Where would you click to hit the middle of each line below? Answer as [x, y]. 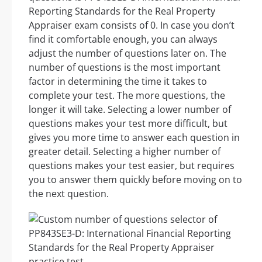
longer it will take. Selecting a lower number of [130, 110]
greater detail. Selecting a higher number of [125, 152]
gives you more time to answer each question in [134, 138]
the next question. [69, 194]
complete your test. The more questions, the [127, 96]
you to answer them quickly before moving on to [135, 180]
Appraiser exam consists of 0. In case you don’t [132, 25]
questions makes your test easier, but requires [132, 166]
